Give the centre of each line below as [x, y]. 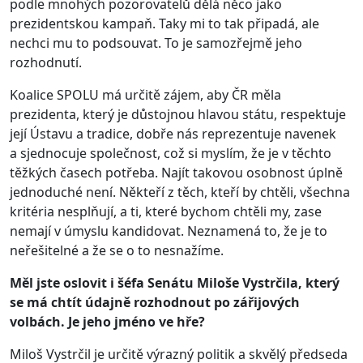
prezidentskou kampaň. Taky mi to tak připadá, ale [164, 23]
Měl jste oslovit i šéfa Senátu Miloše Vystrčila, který [175, 282]
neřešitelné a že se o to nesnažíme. [117, 250]
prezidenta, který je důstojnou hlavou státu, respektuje [178, 114]
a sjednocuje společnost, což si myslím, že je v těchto [171, 153]
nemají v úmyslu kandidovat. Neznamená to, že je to [169, 231]
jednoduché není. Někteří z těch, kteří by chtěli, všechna [180, 192]
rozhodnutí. [46, 62]
